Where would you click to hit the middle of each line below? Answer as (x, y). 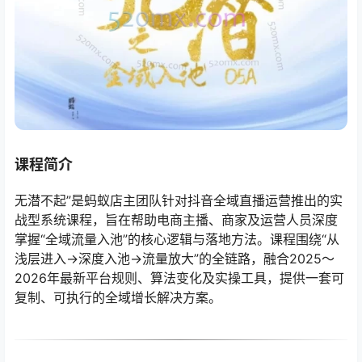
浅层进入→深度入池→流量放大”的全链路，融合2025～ (175, 259)
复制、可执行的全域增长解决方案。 (118, 298)
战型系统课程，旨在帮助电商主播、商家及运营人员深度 (176, 220)
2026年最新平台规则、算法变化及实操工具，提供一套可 (179, 278)
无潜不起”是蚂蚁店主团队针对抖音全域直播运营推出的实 (179, 201)
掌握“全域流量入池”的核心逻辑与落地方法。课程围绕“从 (177, 240)
